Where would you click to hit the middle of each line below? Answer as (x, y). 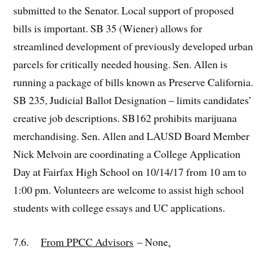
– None (151, 241)
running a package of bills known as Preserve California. (133, 82)
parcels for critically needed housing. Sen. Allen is (121, 64)
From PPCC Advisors (87, 241)
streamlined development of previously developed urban (133, 46)
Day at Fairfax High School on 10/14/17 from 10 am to (130, 172)
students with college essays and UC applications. (119, 208)
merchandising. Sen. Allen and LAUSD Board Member (132, 136)
